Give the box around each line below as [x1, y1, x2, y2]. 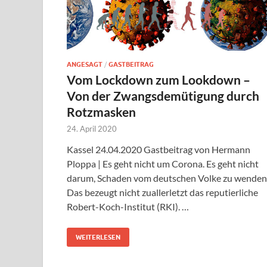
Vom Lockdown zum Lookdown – [67, 72, 250, 87]
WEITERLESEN [76, 232, 120, 241]
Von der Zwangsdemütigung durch [67, 88, 259, 103]
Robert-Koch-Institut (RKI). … [67, 200, 189, 212]
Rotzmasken [67, 104, 136, 119]
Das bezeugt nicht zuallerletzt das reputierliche [67, 186, 258, 198]
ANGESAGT [67, 60, 103, 69]
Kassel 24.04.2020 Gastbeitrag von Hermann [67, 143, 250, 155]
